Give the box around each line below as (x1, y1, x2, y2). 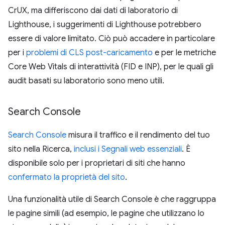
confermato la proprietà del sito (8, 172, 125, 182)
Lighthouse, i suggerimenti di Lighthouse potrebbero (8, 20, 201, 30)
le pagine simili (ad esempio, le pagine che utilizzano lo (8, 208, 204, 218)
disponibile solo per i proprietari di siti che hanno (8, 158, 185, 168)
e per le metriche (153, 48, 216, 58)
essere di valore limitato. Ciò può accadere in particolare (8, 34, 215, 44)
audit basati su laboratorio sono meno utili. (8, 76, 164, 86)
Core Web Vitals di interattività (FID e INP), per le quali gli (8, 62, 213, 72)
